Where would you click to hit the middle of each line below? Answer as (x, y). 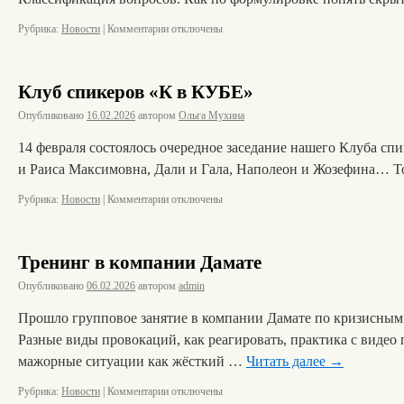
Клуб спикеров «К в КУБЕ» (136, 92)
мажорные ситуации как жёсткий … (132, 361)
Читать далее (288, 361)
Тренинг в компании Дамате (140, 262)
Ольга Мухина (211, 115)
